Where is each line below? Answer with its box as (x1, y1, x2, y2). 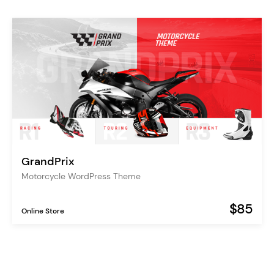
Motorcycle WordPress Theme (21, 171, 141, 182)
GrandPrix (21, 154, 75, 169)
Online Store (21, 206, 64, 217)
